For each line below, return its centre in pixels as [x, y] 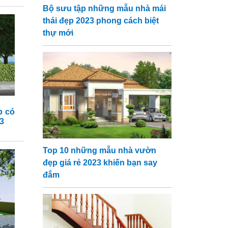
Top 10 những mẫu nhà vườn [99, 150]
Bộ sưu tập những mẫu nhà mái [104, 8]
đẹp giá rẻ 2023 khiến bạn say [100, 163]
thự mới [58, 33]
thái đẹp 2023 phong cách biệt [101, 21]
